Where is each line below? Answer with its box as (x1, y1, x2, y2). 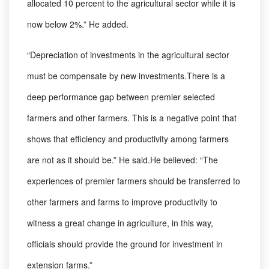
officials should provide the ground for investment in (27, 238, 223, 250)
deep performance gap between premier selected (27, 91, 215, 103)
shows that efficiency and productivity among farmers (27, 133, 229, 145)
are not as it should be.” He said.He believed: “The (27, 154, 218, 166)
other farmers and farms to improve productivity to (27, 196, 217, 208)
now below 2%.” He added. (27, 18, 128, 31)
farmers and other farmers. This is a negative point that (27, 112, 237, 124)
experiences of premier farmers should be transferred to (27, 175, 240, 187)
